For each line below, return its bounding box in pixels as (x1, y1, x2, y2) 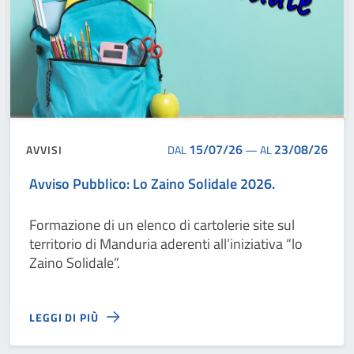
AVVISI (26, 141, 62, 158)
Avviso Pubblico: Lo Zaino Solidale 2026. (29, 173, 275, 194)
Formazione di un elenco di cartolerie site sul (29, 214, 295, 235)
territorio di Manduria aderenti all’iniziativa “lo (29, 233, 303, 254)
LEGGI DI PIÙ (29, 308, 99, 326)
